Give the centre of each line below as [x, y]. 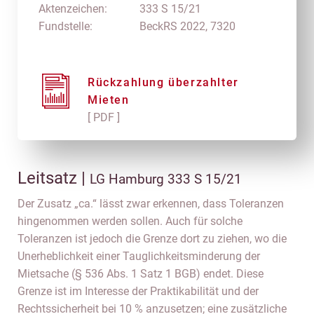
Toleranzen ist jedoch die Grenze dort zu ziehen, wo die [152, 239]
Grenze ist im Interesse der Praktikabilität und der [138, 291]
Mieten [109, 100]
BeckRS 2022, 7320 [187, 26]
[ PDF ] [104, 117]
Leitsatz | [54, 178]
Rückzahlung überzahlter [163, 82]
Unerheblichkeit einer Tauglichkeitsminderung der [139, 256]
